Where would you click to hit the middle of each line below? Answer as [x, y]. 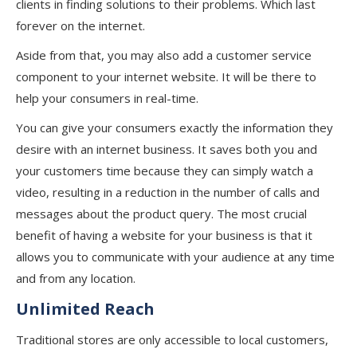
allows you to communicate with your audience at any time [175, 257]
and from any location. [76, 278]
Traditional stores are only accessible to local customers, [172, 339]
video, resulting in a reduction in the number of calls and [168, 192]
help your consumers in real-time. [107, 98]
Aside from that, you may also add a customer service [164, 55]
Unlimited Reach [85, 309]
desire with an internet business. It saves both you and [167, 149]
